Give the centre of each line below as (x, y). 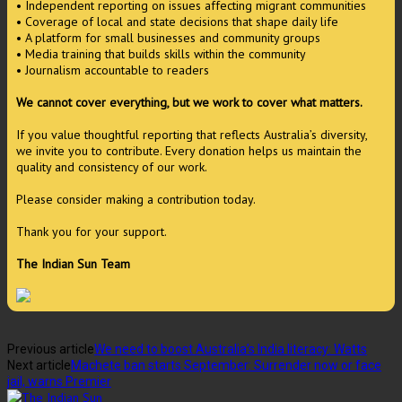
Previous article (51, 350)
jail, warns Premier (59, 382)
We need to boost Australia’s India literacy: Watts (231, 350)
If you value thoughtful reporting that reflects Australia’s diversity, (192, 135)
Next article (39, 366)
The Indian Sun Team (73, 264)
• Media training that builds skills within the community (161, 54)
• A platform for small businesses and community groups (168, 38)
